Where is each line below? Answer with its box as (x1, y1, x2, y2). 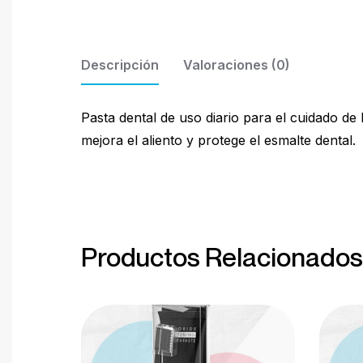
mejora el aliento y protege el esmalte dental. (81, 132, 356, 149)
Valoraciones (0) (183, 57, 290, 74)
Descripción (81, 57, 159, 74)
